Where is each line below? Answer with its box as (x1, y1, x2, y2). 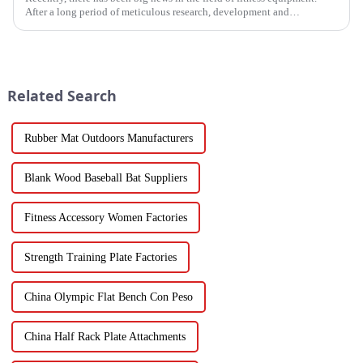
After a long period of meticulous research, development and (24, 5, 289, 18)
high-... (24, 32, 56, 45)
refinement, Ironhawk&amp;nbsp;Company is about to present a (24, 19, 305, 32)
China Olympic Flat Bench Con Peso (23, 290, 193, 303)
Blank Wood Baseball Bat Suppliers (23, 171, 187, 184)
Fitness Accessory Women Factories (23, 211, 187, 224)
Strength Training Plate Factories (23, 250, 177, 263)
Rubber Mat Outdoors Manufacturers (23, 131, 193, 144)
